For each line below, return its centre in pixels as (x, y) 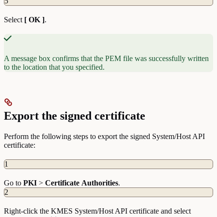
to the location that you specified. (54, 67)
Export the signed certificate (75, 116)
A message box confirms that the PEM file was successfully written (106, 59)
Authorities (100, 183)
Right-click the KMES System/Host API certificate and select (97, 211)
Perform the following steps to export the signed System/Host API (104, 137)
